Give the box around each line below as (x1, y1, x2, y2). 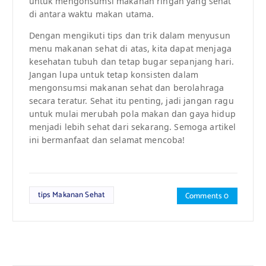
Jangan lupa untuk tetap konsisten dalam (28, 69, 198, 81)
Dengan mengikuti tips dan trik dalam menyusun (28, 30, 230, 42)
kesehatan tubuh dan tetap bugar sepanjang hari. (28, 56, 235, 68)
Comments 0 (185, 189, 229, 203)
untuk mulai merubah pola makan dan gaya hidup (28, 108, 236, 120)
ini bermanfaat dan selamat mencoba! (28, 134, 185, 146)
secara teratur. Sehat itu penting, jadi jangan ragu (28, 95, 234, 107)
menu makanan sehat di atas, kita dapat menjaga (28, 43, 232, 55)
